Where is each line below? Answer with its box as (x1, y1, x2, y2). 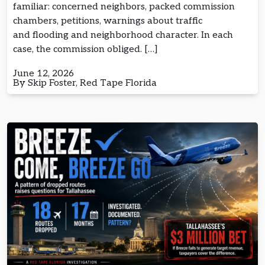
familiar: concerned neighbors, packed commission (13, 1, 235, 13)
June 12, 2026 (13, 68, 74, 80)
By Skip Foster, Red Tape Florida (13, 77, 157, 89)
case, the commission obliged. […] (13, 44, 158, 56)
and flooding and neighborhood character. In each (13, 30, 233, 41)
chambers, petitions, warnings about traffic (13, 15, 202, 27)
